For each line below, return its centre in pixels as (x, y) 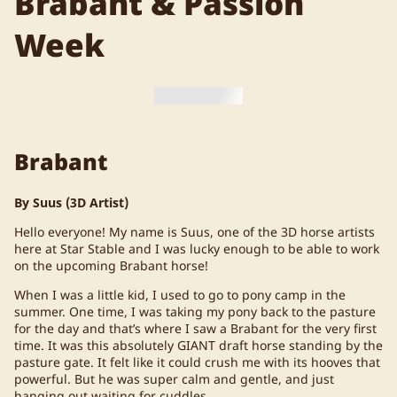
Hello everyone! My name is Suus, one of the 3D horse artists (195, 231)
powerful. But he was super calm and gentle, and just (174, 378)
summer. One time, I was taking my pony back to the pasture (195, 311)
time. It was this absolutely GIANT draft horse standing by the (198, 345)
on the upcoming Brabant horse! (113, 265)
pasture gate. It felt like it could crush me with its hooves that (197, 362)
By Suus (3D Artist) (71, 202)
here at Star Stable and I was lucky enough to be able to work (197, 248)
